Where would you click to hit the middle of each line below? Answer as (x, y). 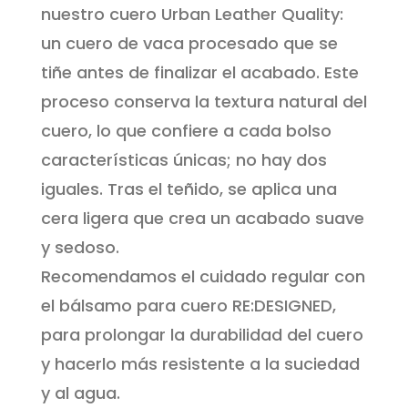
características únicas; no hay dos (184, 160)
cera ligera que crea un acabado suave (202, 219)
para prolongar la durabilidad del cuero (202, 335)
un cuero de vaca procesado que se (189, 44)
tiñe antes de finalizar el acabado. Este (199, 73)
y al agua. (80, 393)
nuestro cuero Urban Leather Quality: (192, 15)
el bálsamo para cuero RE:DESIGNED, (188, 306)
